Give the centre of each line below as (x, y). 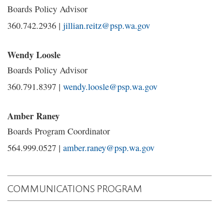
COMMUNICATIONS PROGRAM (75, 188)
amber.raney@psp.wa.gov (109, 148)
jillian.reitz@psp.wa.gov (107, 25)
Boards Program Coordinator (59, 131)
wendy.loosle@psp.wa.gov (110, 87)
